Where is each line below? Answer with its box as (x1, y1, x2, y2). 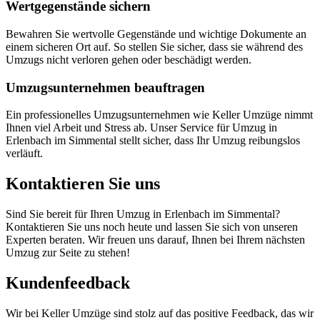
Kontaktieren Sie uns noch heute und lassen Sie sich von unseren (6, 221, 298, 234)
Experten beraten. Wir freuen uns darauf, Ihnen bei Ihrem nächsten (6, 234, 305, 246)
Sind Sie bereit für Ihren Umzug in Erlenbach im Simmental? (6, 208, 280, 221)
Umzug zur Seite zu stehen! (6, 246, 130, 259)
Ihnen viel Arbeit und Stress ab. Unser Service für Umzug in (6, 121, 277, 134)
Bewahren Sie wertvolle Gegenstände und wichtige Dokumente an (6, 27, 306, 40)
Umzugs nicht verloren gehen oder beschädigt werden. (6, 53, 251, 66)
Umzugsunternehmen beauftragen (6, 79, 205, 95)
